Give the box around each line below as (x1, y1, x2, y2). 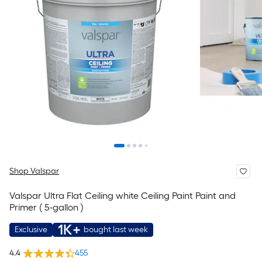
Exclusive (15, 225, 47, 235)
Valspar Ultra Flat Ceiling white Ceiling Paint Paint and (9, 190, 236, 201)
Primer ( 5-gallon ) (9, 202, 84, 213)
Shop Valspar (9, 166, 59, 176)
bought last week (84, 225, 148, 235)
